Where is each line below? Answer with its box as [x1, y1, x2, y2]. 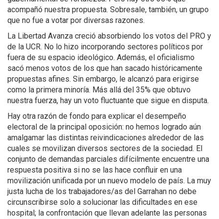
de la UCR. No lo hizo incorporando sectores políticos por [7, 42, 203, 52]
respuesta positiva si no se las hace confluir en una [7, 165, 182, 175]
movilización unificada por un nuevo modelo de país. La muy [7, 176, 211, 186]
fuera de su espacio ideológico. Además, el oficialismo [7, 53, 195, 63]
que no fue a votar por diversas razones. [7, 16, 145, 25]
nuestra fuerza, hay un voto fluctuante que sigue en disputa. [7, 96, 209, 106]
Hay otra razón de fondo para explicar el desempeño [7, 111, 186, 121]
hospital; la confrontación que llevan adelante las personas [7, 208, 207, 218]
